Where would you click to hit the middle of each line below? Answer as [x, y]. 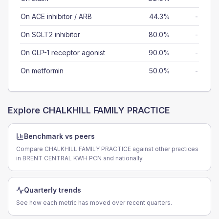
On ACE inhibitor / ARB [56, 16]
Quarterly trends [53, 190]
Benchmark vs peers [59, 136]
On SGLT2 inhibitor [50, 34]
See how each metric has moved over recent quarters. [94, 203]
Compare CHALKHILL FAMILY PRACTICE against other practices [107, 149]
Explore [25, 110]
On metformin [42, 71]
